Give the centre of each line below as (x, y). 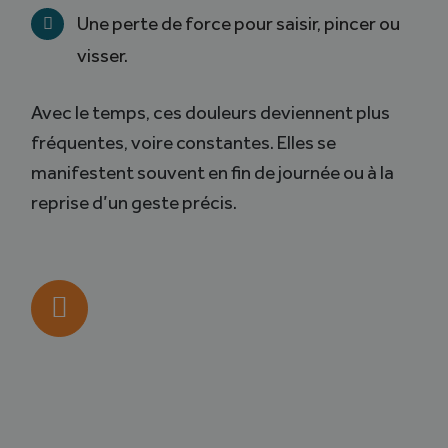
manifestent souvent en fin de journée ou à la (213, 173)
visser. (102, 55)
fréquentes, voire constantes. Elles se (184, 143)
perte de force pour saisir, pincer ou (255, 23)
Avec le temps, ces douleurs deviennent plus (211, 113)
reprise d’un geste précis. (134, 203)
